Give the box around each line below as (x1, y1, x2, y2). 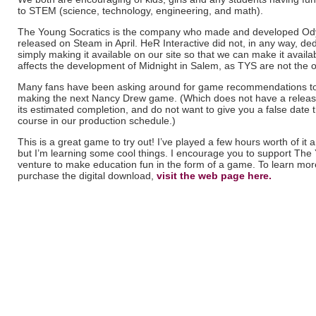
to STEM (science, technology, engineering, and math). (18, 5, 263, 17)
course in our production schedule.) (18, 115, 176, 127)
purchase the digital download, (18, 170, 157, 182)
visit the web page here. (157, 170, 272, 182)
